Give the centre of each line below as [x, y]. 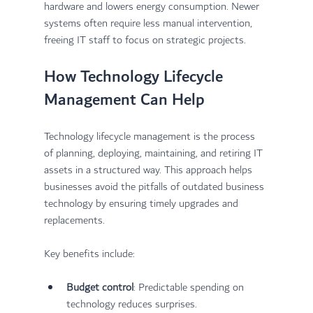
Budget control [100, 288]
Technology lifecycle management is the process [151, 137]
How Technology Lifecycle [135, 77]
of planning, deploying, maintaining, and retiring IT [154, 154]
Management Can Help [124, 100]
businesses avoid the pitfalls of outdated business [155, 187]
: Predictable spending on [190, 288]
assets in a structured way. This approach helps [149, 170]
